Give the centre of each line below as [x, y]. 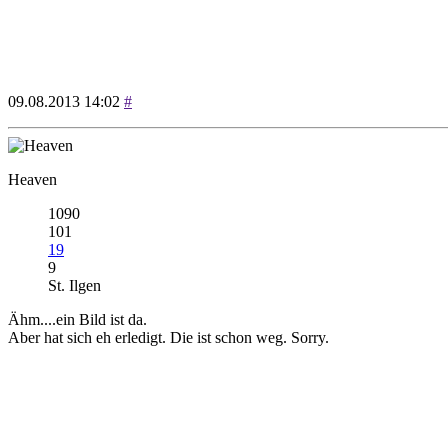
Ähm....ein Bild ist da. [77, 320]
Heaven [32, 180]
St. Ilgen [74, 286]
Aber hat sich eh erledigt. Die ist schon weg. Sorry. [168, 338]
